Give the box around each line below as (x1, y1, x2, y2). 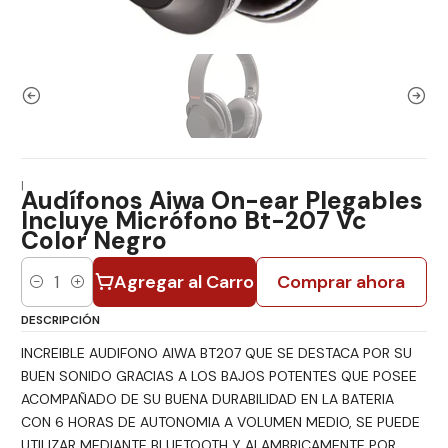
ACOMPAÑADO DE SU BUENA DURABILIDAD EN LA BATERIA (21, 390, 394, 409)
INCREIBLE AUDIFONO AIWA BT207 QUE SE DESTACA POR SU (21, 344, 412, 363)
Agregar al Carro (113, 269, 254, 294)
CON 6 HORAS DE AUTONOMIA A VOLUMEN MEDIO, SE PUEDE (21, 413, 420, 432)
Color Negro (21, 224, 167, 257)
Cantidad (21, 283, 76, 300)
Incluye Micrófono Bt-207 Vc (21, 204, 367, 237)
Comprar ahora (277, 269, 406, 294)
